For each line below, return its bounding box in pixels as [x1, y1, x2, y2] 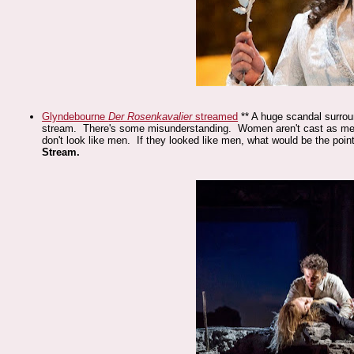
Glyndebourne [42, 111, 109, 122]
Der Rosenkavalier [108, 111, 193, 122]
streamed [192, 111, 239, 122]
